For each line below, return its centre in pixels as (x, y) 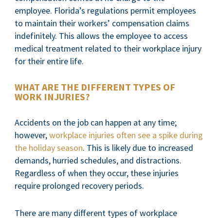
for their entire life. (49, 61)
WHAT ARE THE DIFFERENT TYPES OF (95, 87)
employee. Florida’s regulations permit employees (105, 10)
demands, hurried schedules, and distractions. (98, 160)
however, (32, 135)
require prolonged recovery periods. (79, 186)
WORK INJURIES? (52, 97)
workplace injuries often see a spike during (126, 135)
